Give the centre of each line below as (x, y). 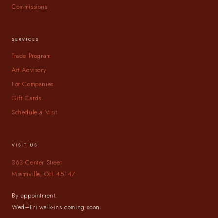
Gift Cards (27, 98)
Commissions (30, 6)
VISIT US (25, 145)
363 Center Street (37, 162)
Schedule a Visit (35, 112)
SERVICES (25, 39)
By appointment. (35, 195)
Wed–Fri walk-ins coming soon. (57, 207)
